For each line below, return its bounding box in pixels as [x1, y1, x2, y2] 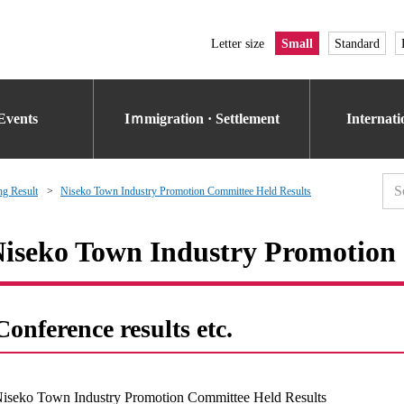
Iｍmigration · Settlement [124, 111, 280, 126]
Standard [335, 36, 380, 50]
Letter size [211, 36, 264, 50]
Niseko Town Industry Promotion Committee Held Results [60, 185, 311, 197]
